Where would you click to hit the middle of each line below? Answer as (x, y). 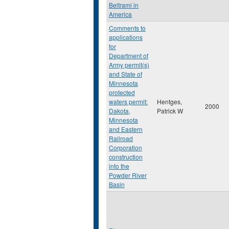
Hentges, (169, 101)
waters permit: (128, 101)
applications (126, 37)
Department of (129, 55)
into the (119, 166)
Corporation (125, 147)
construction (126, 157)
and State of (125, 74)
